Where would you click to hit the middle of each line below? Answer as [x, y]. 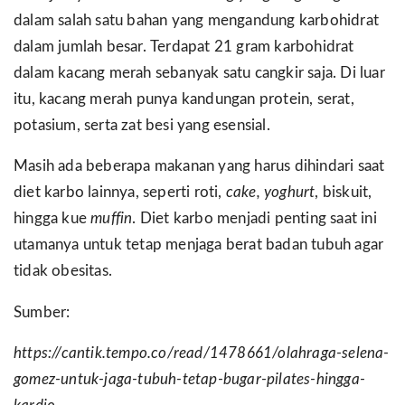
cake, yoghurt [270, 193]
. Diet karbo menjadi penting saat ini [254, 219]
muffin [112, 219]
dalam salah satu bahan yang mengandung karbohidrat [197, 20]
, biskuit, [344, 193]
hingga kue [52, 219]
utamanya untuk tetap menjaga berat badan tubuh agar [199, 245]
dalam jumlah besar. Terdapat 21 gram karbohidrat [184, 47]
